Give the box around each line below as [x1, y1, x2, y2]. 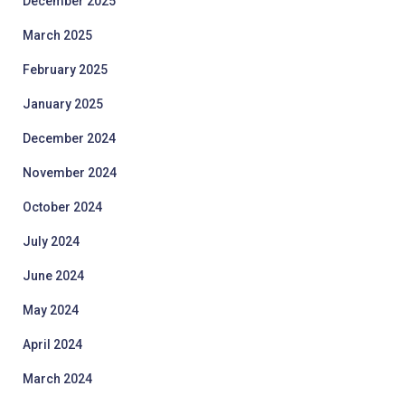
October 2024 [23, 200, 102, 214]
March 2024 [23, 372, 92, 386]
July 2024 [23, 234, 80, 249]
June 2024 [23, 268, 84, 283]
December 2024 [23, 131, 116, 146]
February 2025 [23, 62, 108, 77]
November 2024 [23, 165, 117, 180]
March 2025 [23, 28, 92, 42]
